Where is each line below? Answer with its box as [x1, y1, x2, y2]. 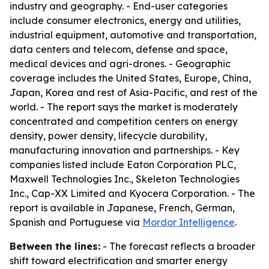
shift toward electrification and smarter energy [10, 255, 228, 267]
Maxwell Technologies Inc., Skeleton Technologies [10, 173, 240, 185]
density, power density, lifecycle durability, [10, 130, 207, 142]
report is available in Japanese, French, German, [10, 202, 235, 214]
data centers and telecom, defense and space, [10, 43, 228, 55]
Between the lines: [10, 240, 100, 252]
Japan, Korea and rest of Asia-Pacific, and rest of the [10, 86, 258, 98]
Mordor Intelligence [142, 216, 235, 228]
